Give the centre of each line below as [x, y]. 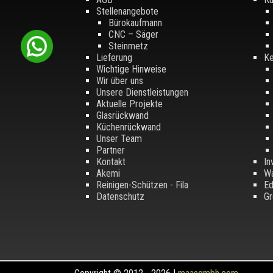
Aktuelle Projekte [129, 104]
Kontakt [111, 161]
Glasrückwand [122, 115]
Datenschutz [120, 196]
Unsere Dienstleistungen [142, 92]
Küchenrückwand [128, 127]
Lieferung [114, 57]
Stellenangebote [127, 11]
